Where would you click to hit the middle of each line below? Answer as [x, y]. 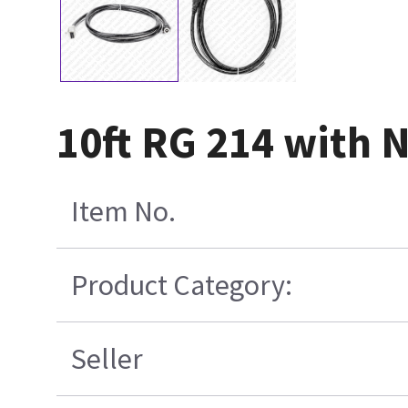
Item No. [124, 212]
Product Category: [182, 286]
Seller [107, 359]
